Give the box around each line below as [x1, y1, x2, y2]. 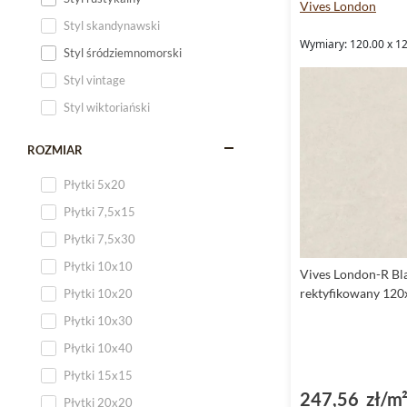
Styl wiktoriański [64, 100, 150, 114]
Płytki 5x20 [64, 177, 125, 192]
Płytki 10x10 [64, 259, 133, 273]
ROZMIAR [27, 143, 83, 157]
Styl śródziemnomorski [64, 45, 182, 60]
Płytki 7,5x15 [64, 204, 135, 219]
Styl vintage [64, 73, 125, 87]
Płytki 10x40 [64, 341, 133, 355]
